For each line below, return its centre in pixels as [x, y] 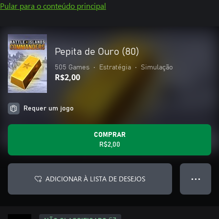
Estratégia [115, 67]
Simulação [157, 67]
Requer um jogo [49, 109]
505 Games [72, 67]
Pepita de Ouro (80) [97, 52]
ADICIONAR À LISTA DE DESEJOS [95, 179]
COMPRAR [109, 135]
